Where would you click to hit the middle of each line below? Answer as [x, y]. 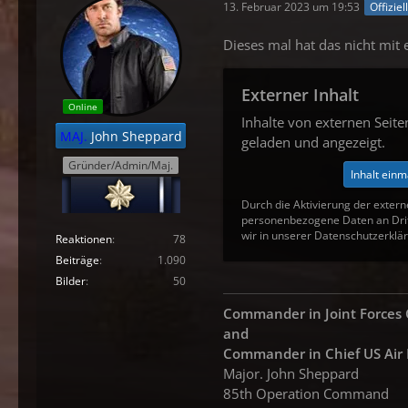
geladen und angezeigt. [313, 143]
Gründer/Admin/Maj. [121, 165]
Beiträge [77, 260]
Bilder [71, 280]
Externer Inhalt [300, 95]
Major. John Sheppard [291, 374]
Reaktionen [84, 239]
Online [82, 107]
